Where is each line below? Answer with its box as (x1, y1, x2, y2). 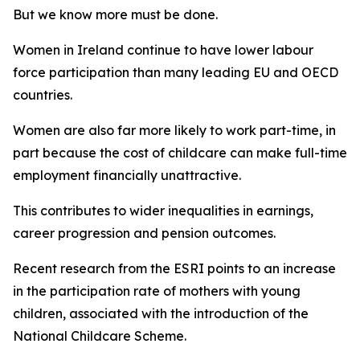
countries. (13, 87, 72, 103)
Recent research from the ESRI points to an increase (13, 260, 336, 276)
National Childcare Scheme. (13, 328, 186, 344)
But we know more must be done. (13, 6, 218, 22)
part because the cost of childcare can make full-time (13, 145, 347, 161)
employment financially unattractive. (13, 167, 241, 183)
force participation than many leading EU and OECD (13, 64, 338, 80)
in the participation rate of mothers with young (13, 283, 301, 299)
